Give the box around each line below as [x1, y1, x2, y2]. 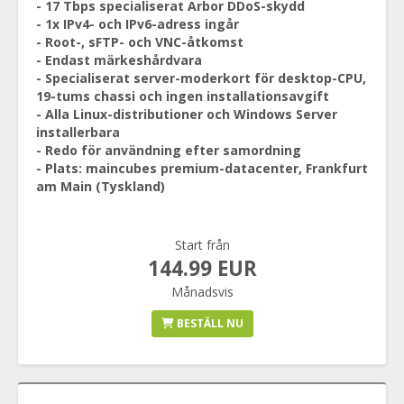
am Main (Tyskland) [36, 178, 165, 195]
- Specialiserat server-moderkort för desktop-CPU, [36, 69, 366, 87]
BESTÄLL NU [173, 316, 243, 331]
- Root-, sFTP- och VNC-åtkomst [36, 33, 243, 50]
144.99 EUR [147, 254, 257, 282]
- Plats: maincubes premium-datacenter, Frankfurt [36, 160, 368, 177]
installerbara [36, 124, 120, 141]
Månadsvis [170, 283, 234, 300]
